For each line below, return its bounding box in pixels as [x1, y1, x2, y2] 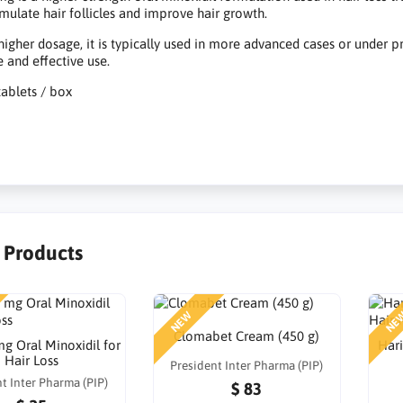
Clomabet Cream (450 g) [174, 327, 320, 344]
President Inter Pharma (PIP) [170, 358, 324, 373]
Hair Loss [4, 353, 58, 369]
